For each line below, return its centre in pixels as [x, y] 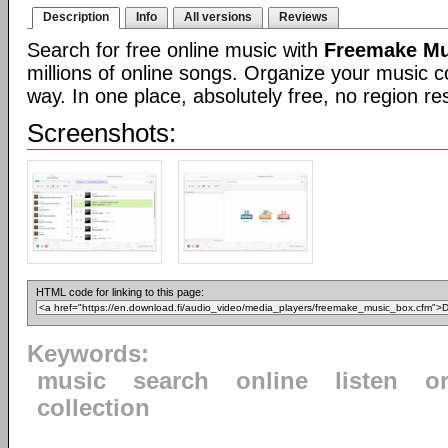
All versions [218, 17]
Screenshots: [101, 133]
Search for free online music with [175, 50]
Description [76, 17]
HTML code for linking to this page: [120, 292]
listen [366, 381]
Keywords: [88, 354]
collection [93, 408]
